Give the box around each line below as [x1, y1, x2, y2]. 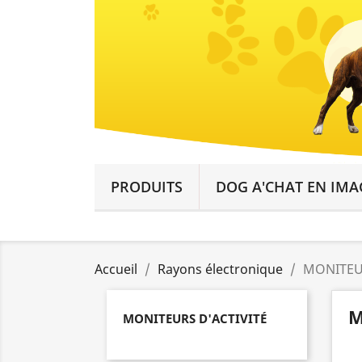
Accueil [95, 259, 137, 278]
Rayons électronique [158, 259, 283, 278]
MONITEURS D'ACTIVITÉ [123, 309, 267, 326]
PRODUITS [111, 176, 183, 196]
